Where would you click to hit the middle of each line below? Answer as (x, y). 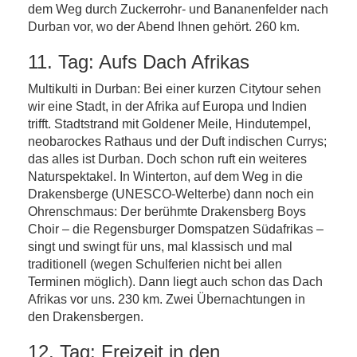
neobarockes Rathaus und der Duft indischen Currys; (177, 141)
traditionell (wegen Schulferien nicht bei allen (155, 264)
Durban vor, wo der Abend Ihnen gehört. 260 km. (164, 27)
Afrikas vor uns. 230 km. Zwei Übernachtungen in (167, 299)
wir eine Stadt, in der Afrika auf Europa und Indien (167, 106)
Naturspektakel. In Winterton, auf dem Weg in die (165, 177)
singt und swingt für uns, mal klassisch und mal (160, 247)
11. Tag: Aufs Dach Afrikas (139, 62)
